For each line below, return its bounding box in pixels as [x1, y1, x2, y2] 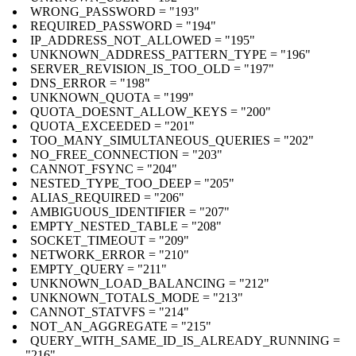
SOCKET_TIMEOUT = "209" [30, 233, 189, 247]
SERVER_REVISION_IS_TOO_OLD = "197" [30, 61, 274, 75]
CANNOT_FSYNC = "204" [30, 161, 177, 176]
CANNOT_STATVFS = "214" [30, 304, 189, 319]
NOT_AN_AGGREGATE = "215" [30, 319, 211, 333]
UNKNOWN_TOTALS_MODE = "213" [30, 290, 243, 304]
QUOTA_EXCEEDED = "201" [30, 118, 195, 133]
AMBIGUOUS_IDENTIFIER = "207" [30, 204, 230, 219]
